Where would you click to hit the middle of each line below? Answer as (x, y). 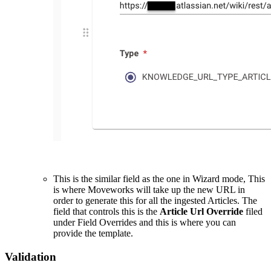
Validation (31, 256)
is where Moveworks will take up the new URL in (149, 189)
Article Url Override (201, 211)
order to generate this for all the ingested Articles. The (155, 200)
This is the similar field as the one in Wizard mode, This (159, 178)
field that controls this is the (106, 211)
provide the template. (93, 233)
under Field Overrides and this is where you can (145, 222)
